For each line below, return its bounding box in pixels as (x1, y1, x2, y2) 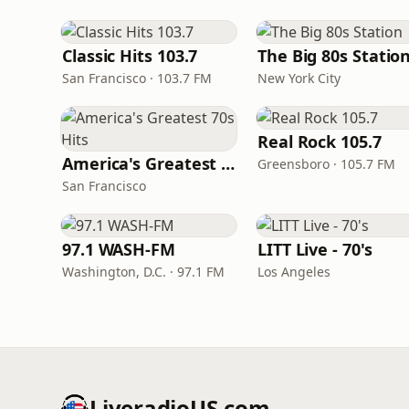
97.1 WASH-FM (62, 238, 175, 260)
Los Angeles (257, 263, 330, 280)
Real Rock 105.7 (257, 131, 382, 152)
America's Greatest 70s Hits (221, 152, 236, 174)
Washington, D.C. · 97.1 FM (62, 263, 225, 280)
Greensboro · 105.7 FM (257, 155, 395, 173)
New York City (257, 69, 341, 87)
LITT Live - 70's (257, 238, 372, 260)
